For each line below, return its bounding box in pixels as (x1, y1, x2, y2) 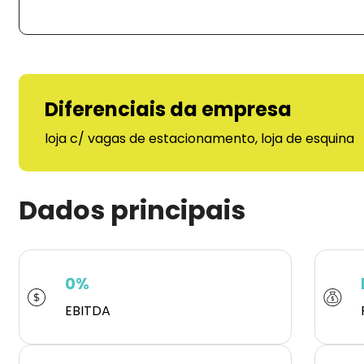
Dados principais (19, 192, 245, 229)
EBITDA (65, 301, 110, 321)
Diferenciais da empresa (45, 96, 292, 123)
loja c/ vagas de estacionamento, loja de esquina (45, 129, 354, 149)
